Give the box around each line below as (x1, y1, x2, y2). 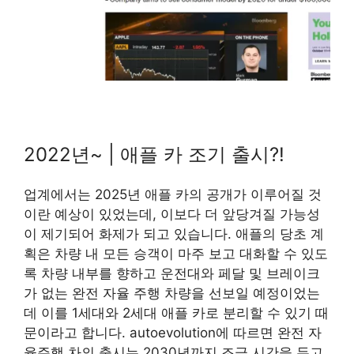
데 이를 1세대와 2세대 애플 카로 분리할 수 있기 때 (24, 304, 329, 321)
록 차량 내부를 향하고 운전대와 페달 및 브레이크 (24, 265, 320, 281)
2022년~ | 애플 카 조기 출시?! (24, 142, 284, 166)
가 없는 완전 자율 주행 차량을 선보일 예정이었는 (24, 284, 320, 301)
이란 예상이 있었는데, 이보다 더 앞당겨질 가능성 (24, 205, 320, 222)
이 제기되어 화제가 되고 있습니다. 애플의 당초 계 (24, 225, 324, 242)
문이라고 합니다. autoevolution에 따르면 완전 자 (24, 324, 322, 341)
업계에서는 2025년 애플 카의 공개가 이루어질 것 (24, 186, 322, 202)
